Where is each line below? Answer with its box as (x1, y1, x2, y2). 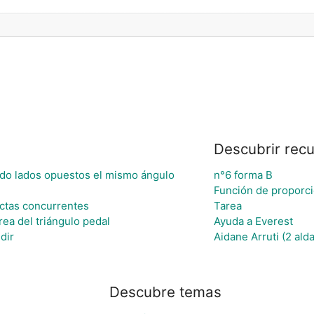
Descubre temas (109, 283, 221, 301)
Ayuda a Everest (213, 214, 293, 228)
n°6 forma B (213, 168, 273, 182)
